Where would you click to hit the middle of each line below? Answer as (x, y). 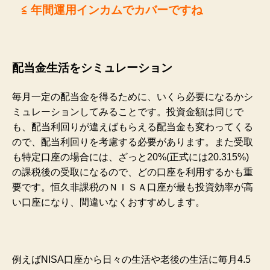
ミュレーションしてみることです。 (89, 112)
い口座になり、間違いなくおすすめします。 (108, 202)
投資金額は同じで (205, 112)
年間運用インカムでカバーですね (121, 10)
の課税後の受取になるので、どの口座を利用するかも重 (133, 172)
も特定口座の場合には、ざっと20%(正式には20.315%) (130, 157)
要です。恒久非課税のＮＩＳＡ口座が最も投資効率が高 (133, 187)
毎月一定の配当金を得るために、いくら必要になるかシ (133, 97)
